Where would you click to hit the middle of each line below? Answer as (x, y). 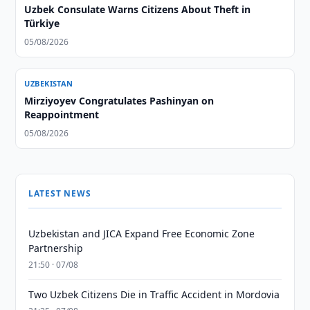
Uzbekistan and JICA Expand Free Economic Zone (142, 234)
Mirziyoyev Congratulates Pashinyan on (119, 101)
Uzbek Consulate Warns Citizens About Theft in (138, 9)
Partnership (56, 248)
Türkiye (42, 23)
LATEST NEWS (60, 193)
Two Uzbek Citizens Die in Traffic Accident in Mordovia (154, 294)
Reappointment (62, 115)
